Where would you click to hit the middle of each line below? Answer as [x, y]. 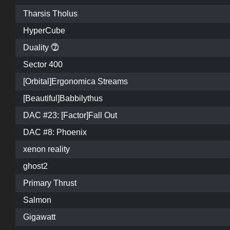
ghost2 [35, 166]
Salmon [37, 200]
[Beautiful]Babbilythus [63, 99]
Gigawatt [39, 217]
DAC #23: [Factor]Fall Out [70, 116]
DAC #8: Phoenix [55, 132]
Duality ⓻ [41, 48]
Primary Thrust [50, 183]
